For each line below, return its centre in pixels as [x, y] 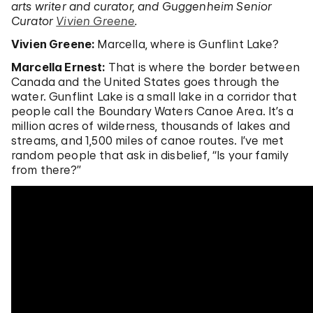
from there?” [46, 170]
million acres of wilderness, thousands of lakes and [151, 126]
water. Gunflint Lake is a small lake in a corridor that [154, 96]
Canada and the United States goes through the [146, 82]
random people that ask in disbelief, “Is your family [150, 155]
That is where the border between [202, 67]
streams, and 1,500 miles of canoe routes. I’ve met [148, 140]
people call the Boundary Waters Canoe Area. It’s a [153, 111]
